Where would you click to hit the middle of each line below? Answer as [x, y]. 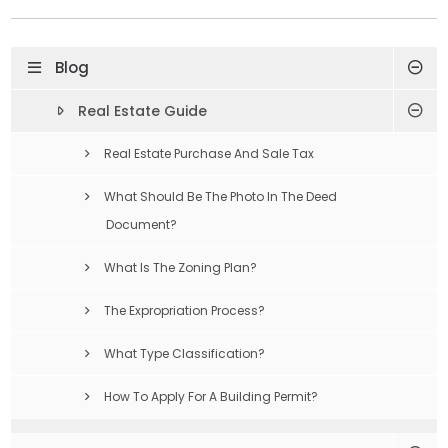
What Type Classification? [185, 353]
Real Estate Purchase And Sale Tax [209, 153]
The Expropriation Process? [185, 310]
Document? [142, 224]
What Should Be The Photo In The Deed [221, 196]
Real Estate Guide [143, 110]
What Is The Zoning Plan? [181, 267]
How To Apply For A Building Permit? [211, 396]
